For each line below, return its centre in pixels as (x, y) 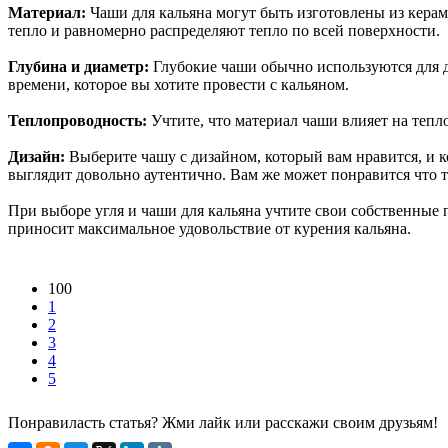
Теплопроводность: (77, 120)
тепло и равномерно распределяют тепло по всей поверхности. (224, 30)
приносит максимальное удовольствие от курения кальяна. (209, 228)
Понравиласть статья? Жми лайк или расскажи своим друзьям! (223, 422)
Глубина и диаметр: (78, 66)
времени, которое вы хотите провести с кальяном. (178, 84)
